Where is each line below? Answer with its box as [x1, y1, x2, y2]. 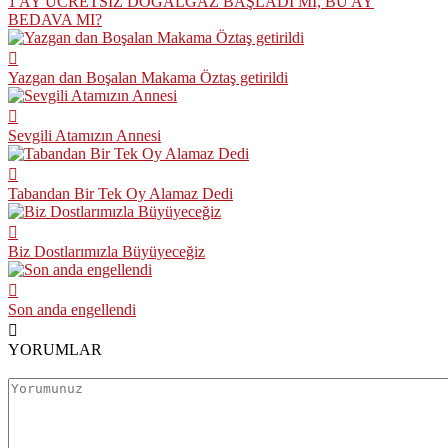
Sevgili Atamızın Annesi [8, 126, 161, 144]
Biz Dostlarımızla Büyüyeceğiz [8, 242, 205, 260]
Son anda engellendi [8, 300, 136, 318]
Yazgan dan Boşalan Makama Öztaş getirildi [8, 68, 288, 86]
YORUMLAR [8, 340, 102, 358]
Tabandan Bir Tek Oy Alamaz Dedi [8, 184, 233, 202]
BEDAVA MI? [8, 10, 102, 28]
